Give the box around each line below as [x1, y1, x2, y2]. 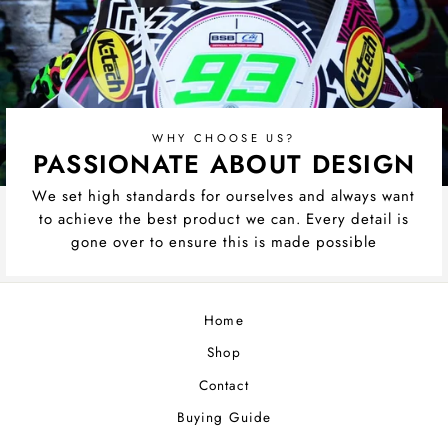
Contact [198, 374, 250, 395]
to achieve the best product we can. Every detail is [38, 207, 410, 230]
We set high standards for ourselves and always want [32, 184, 416, 207]
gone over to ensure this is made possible [70, 230, 378, 253]
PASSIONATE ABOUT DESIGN [32, 146, 416, 184]
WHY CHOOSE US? [152, 130, 296, 147]
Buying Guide [177, 407, 271, 428]
